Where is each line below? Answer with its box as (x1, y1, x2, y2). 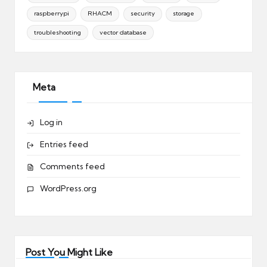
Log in (39, 117, 63, 128)
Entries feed (39, 139, 88, 150)
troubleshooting (34, 28, 82, 36)
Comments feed (39, 162, 105, 172)
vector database (99, 28, 147, 36)
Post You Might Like (25, 246, 113, 258)
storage (173, 10, 195, 18)
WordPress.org (39, 184, 97, 194)
